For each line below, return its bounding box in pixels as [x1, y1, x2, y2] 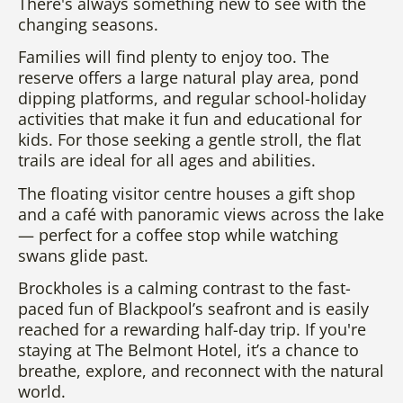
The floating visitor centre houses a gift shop [18, 182, 355, 204]
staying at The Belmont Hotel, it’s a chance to [18, 339, 359, 362]
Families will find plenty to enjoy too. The [18, 46, 329, 68]
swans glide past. [18, 244, 148, 266]
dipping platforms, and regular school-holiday [18, 87, 366, 110]
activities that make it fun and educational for [18, 108, 362, 130]
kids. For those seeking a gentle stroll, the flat [18, 129, 361, 151]
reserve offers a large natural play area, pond [18, 67, 359, 89]
